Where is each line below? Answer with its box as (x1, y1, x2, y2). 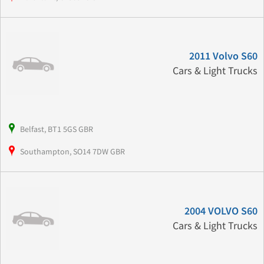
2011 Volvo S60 (189, 50, 258, 63)
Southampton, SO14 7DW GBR (20, 146, 125, 157)
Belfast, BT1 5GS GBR (20, 124, 93, 135)
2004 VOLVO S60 (184, 205, 258, 218)
